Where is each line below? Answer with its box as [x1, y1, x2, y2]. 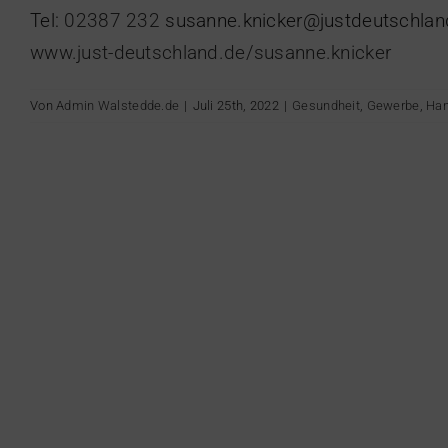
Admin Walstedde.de [56, 97, 180, 113]
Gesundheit [292, 97, 361, 113]
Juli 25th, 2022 [192, 97, 279, 113]
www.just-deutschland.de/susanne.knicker [30, 40, 392, 64]
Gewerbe [366, 97, 420, 113]
